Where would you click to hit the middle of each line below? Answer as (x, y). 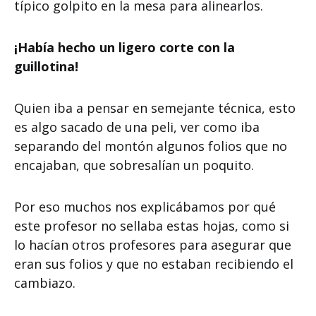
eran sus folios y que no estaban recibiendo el (154, 264)
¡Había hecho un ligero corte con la (124, 47)
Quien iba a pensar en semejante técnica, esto (155, 108)
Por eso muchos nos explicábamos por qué (145, 207)
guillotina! (48, 66)
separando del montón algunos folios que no (151, 146)
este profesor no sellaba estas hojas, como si (152, 226)
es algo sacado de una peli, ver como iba (137, 127)
